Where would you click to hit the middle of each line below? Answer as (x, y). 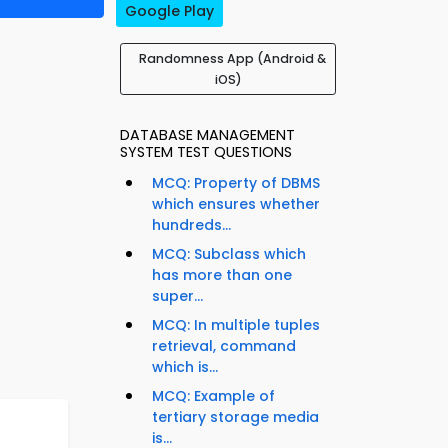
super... (177, 296)
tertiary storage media (235, 417)
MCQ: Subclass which (229, 254)
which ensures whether (236, 204)
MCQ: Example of (213, 396)
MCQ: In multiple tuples (236, 325)
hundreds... (191, 225)
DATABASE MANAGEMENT (207, 135)
